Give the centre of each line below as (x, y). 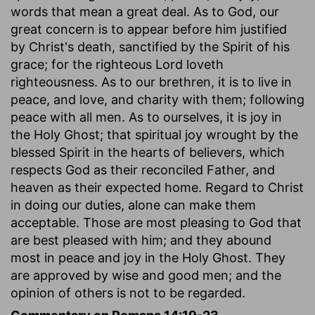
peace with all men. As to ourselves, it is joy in (146, 117)
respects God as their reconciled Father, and (143, 169)
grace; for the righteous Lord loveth (117, 64)
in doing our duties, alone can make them (133, 205)
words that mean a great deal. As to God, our (145, 11)
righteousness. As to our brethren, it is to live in (151, 82)
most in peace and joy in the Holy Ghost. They (148, 257)
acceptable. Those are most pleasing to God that (156, 222)
